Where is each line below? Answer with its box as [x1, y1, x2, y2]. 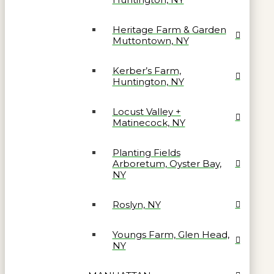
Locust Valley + [112, 105, 181, 117]
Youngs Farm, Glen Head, [112, 228, 229, 240]
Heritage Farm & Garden [112, 23, 226, 35]
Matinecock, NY [112, 116, 185, 128]
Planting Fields [112, 146, 180, 158]
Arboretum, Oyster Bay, [112, 157, 221, 169]
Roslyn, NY [112, 198, 161, 210]
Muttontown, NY [112, 34, 189, 46]
